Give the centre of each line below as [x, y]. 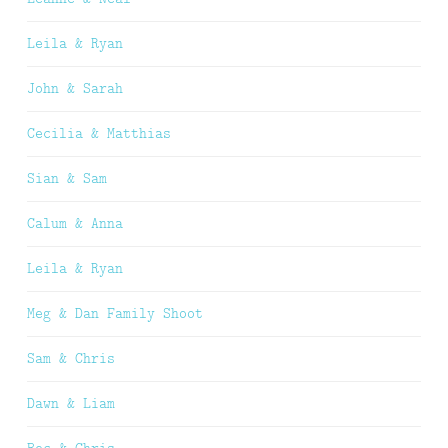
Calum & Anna [75, 222]
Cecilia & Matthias [99, 132]
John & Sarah [75, 87]
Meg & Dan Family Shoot [115, 312]
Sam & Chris [71, 357]
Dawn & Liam [71, 402]
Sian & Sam [67, 177]
